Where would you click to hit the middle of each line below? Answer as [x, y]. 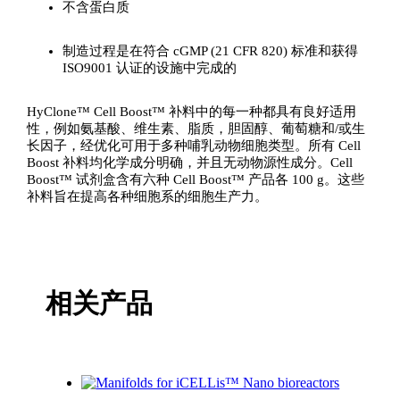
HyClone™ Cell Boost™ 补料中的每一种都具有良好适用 [191, 112]
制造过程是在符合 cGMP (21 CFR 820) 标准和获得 [210, 51]
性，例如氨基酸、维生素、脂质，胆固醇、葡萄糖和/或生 [196, 129]
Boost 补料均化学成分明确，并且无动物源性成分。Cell [189, 163]
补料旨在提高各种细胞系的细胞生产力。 [147, 197]
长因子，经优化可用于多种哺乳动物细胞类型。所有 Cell [193, 146]
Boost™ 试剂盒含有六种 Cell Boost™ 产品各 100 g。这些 [195, 180]
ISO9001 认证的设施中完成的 [149, 68]
